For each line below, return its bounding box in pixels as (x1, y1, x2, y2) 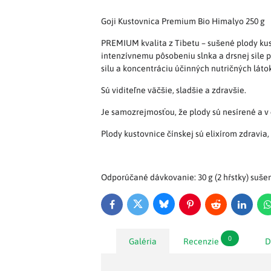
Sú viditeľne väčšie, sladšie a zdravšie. (101, 85, 246, 95)
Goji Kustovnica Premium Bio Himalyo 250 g (101, 16, 265, 26)
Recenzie (183, 236, 219, 246)
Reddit (215, 203, 241, 213)
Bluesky (163, 202, 192, 212)
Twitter (137, 203, 164, 212)
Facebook (111, 203, 148, 213)
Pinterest (189, 203, 224, 213)
